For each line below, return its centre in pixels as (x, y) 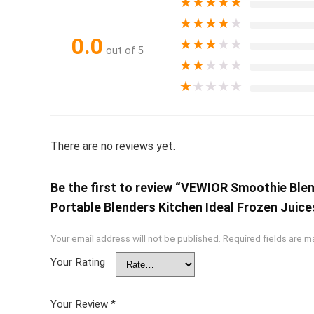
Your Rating (78, 262)
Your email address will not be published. (136, 238)
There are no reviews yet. (113, 146)
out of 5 (125, 50)
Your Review (81, 304)
